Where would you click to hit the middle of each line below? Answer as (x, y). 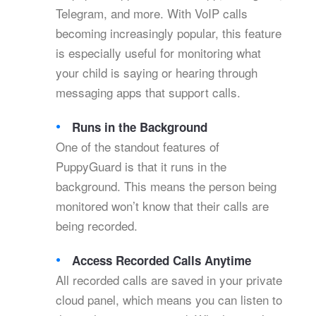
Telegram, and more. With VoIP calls (152, 13)
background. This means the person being (166, 186)
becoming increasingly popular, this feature (169, 33)
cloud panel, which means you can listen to (169, 300)
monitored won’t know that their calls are (162, 206)
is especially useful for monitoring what (158, 53)
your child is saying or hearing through (157, 73)
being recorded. (97, 226)
